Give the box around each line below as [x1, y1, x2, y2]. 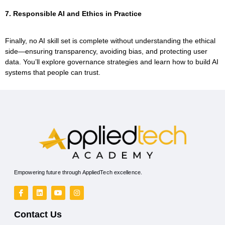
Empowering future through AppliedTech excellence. [14, 169, 142, 176]
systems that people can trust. [5, 68, 100, 76]
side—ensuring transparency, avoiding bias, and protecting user [5, 47, 207, 55]
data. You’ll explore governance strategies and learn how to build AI [5, 57, 218, 66]
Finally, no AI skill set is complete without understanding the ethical [5, 36, 215, 45]
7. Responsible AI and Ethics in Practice [5, 9, 142, 18]
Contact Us [14, 209, 62, 220]
